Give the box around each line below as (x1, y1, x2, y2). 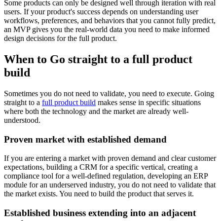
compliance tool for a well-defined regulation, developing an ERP (4, 172, 208, 181)
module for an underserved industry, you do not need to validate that (4, 181, 216, 189)
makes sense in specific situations (96, 98, 201, 107)
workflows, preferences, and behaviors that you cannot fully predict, (4, 16, 216, 25)
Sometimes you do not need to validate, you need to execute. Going (4, 89, 214, 98)
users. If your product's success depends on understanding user (4, 7, 198, 16)
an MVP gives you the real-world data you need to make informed (4, 25, 210, 34)
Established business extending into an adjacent (4, 208, 196, 219)
